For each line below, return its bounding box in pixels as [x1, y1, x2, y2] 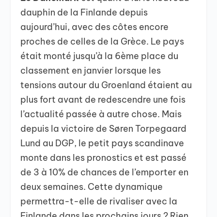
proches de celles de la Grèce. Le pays [20, 36, 185, 47]
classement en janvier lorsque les [20, 65, 161, 77]
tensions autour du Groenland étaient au [20, 79, 192, 91]
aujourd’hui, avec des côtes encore [20, 21, 169, 33]
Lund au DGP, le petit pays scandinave [20, 138, 185, 149]
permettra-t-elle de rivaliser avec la [20, 196, 178, 207]
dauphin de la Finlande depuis [20, 7, 148, 18]
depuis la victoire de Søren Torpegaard [20, 123, 187, 135]
